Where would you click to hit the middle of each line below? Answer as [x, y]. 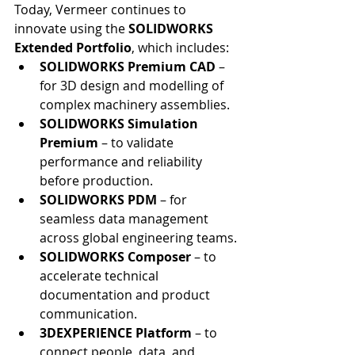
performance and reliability [122, 162]
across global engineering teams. [138, 238]
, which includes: [180, 48]
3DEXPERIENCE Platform [116, 333]
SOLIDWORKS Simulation [120, 124]
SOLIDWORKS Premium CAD [128, 67]
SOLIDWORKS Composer [115, 257]
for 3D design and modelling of [133, 86]
